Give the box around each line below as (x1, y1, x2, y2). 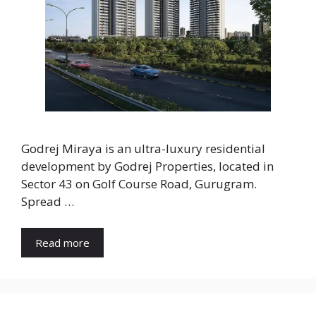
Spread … (21, 193, 74, 209)
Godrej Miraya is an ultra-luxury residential (21, 140, 265, 157)
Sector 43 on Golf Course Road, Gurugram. (21, 175, 257, 192)
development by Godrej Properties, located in (21, 157, 274, 174)
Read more (35, 236, 90, 250)
